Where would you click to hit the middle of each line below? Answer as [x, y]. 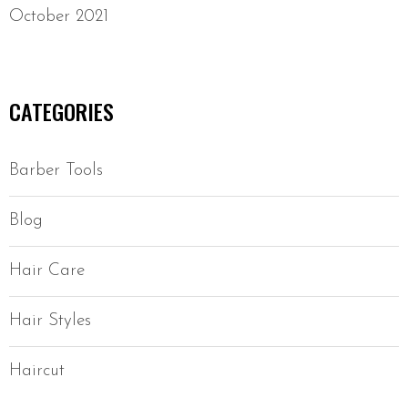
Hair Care [47, 271]
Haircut [37, 372]
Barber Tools [56, 171]
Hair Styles [50, 321]
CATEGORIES [61, 112]
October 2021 [59, 17]
